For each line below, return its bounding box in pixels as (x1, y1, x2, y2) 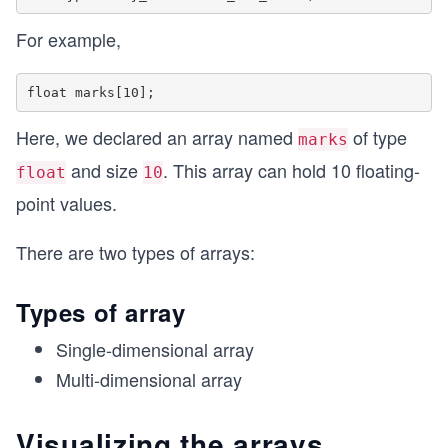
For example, (16, 26, 121, 52)
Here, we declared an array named (16, 124, 298, 150)
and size (66, 157, 143, 183)
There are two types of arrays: (16, 239, 255, 265)
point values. (16, 190, 117, 216)
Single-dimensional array (56, 336, 254, 362)
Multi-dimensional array (56, 366, 242, 392)
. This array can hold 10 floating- (163, 157, 420, 183)
